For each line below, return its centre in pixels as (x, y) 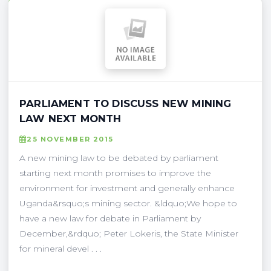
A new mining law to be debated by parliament (119, 158)
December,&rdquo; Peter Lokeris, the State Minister (129, 233)
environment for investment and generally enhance (127, 188)
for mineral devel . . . (60, 248)
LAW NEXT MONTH (70, 118)
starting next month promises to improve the (115, 173)
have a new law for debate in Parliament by (110, 218)
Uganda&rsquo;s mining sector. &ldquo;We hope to (128, 203)
